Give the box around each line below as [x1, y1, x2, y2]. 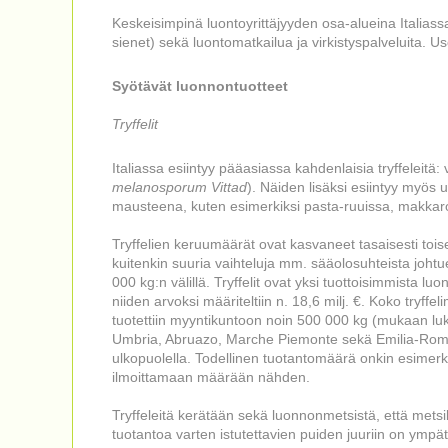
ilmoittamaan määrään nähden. [112, 369, 310, 385]
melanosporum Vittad [112, 179, 247, 195]
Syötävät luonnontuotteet [112, 78, 288, 94]
